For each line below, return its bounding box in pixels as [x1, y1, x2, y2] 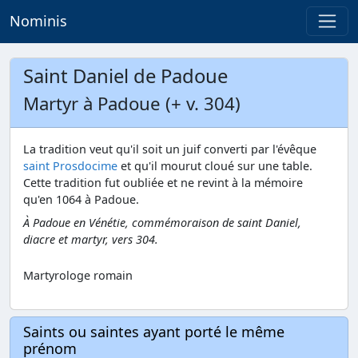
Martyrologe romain [23, 267, 133, 283]
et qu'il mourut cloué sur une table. [117, 158, 312, 173]
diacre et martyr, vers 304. [23, 231, 158, 247]
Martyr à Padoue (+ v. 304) [23, 91, 241, 116]
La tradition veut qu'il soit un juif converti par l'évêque [23, 141, 316, 157]
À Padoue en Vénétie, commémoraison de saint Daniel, [23, 214, 301, 230]
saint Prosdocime [23, 158, 117, 173]
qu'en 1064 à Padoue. [23, 192, 139, 207]
